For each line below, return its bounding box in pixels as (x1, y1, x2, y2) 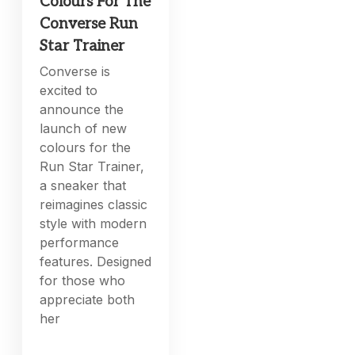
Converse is (40, 63, 111, 79)
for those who (40, 272, 126, 288)
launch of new (40, 120, 128, 136)
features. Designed (40, 253, 152, 269)
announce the (40, 101, 124, 117)
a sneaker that (40, 177, 127, 193)
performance (40, 234, 120, 250)
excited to (40, 82, 98, 98)
